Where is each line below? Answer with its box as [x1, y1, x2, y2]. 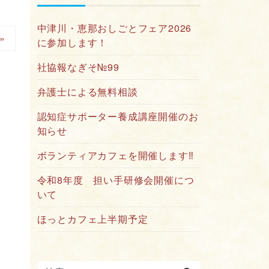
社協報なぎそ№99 [37, 60, 119, 74]
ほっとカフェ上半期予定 [37, 212, 148, 226]
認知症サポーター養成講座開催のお [37, 109, 199, 123]
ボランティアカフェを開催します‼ [37, 148, 194, 162]
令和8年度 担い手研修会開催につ [37, 173, 195, 187]
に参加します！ [37, 35, 108, 49]
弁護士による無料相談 [37, 85, 138, 98]
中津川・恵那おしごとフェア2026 [37, 21, 192, 35]
